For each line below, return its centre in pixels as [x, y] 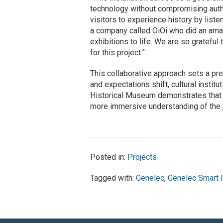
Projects [142, 157]
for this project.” [118, 52]
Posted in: [109, 157]
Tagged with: [113, 178]
